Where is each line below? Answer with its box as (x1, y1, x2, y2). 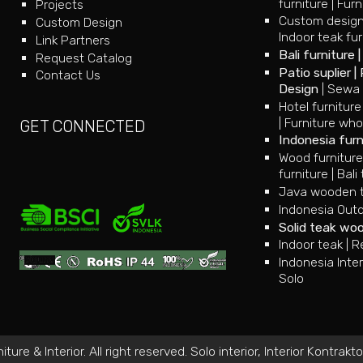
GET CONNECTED (19, 117, 145, 136)
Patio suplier (279, 64, 352, 80)
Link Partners (36, 32, 111, 48)
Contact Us (36, 67, 101, 83)
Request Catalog (36, 49, 133, 66)
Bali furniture (279, 47, 356, 63)
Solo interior (190, 344, 258, 360)
